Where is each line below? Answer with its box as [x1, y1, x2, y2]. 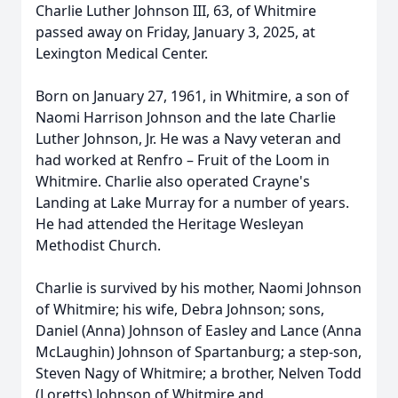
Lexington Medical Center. [36, 44, 211, 63]
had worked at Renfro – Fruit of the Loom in [36, 150, 330, 170]
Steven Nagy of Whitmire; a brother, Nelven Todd [36, 363, 362, 383]
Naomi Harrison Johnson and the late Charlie [36, 107, 336, 127]
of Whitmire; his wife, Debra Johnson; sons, [36, 299, 324, 319]
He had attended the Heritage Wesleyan [36, 214, 304, 234]
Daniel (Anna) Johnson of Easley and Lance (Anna [36, 321, 362, 340]
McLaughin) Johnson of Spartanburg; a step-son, [36, 342, 362, 362]
